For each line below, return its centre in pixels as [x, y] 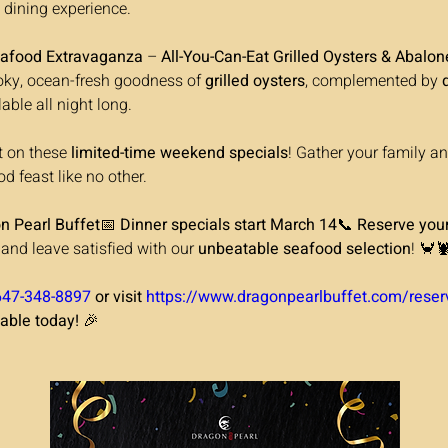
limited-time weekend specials [179, 153]
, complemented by [373, 81]
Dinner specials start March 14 [228, 225]
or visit [118, 297]
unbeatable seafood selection [304, 249]
